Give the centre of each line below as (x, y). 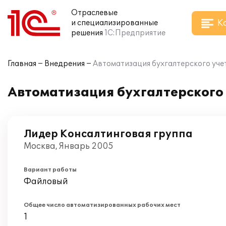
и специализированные (115, 23)
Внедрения (65, 64)
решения (87, 33)
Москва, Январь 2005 (69, 146)
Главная (22, 64)
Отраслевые (94, 13)
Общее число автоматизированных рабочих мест (102, 205)
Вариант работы (50, 170)
